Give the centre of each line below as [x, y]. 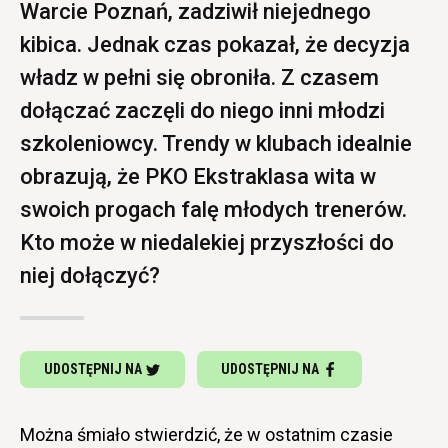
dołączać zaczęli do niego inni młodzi [202, 110]
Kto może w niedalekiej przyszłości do [207, 242]
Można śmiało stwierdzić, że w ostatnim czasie [206, 434]
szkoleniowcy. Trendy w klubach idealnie [216, 143]
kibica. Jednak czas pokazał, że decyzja [215, 44]
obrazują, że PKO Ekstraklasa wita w [198, 176]
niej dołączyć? [90, 275]
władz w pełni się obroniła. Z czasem [199, 77]
